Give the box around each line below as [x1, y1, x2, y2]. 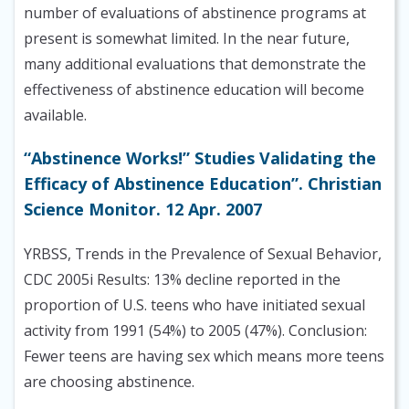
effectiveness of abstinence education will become [24, 79, 364, 100]
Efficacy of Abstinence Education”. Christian [24, 173, 382, 195]
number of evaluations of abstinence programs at [24, 3, 366, 24]
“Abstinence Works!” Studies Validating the [24, 147, 376, 170]
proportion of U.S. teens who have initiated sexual [24, 295, 365, 316]
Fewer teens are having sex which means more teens [24, 346, 384, 367]
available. [24, 105, 87, 126]
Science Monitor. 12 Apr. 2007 [24, 198, 262, 221]
